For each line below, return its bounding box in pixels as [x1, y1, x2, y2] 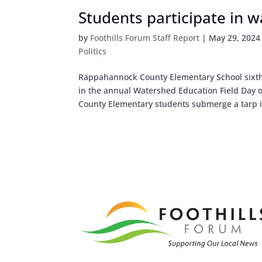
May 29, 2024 [209, 32, 261, 43]
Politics [78, 45, 107, 57]
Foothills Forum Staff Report [90, 32, 200, 43]
